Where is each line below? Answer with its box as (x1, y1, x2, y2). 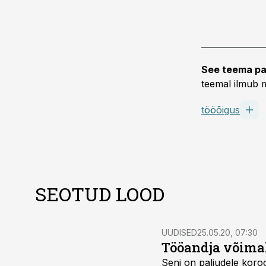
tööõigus (201, 104, 240, 116)
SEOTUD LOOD (35, 181, 164, 207)
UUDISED (161, 227, 197, 237)
